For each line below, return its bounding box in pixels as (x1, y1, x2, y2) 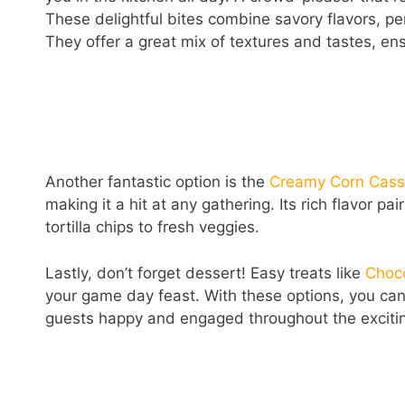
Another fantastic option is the (45, 173, 269, 192)
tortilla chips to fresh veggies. (45, 218, 259, 237)
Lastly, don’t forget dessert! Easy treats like (45, 263, 365, 282)
